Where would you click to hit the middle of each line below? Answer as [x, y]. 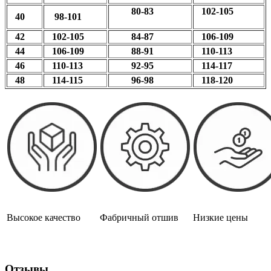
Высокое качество [44, 218]
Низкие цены [220, 218]
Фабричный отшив [139, 218]
